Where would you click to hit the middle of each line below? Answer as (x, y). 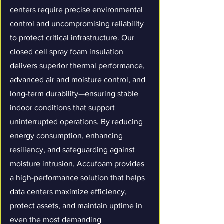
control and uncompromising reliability (77, 24)
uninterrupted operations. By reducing (76, 122)
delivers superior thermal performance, (77, 66)
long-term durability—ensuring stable (74, 94)
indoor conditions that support (62, 108)
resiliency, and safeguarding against (72, 150)
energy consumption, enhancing (66, 136)
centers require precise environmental (76, 10)
